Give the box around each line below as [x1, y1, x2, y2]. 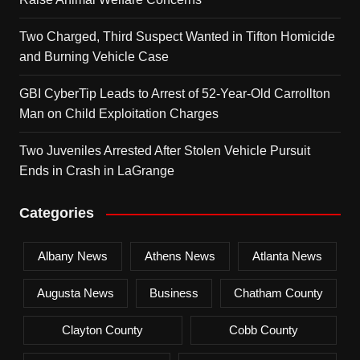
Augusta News [36, 286, 114, 301]
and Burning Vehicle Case [18, 50, 169, 64]
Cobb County [228, 323, 298, 337]
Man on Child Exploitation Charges [18, 107, 219, 121]
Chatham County [234, 286, 324, 301]
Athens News [145, 249, 215, 264]
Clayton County [62, 323, 144, 337]
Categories [18, 205, 94, 222]
